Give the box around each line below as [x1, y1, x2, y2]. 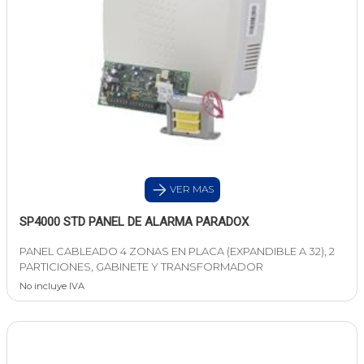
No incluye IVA [19, 280, 84, 292]
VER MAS [167, 183, 214, 196]
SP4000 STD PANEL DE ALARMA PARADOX [19, 214, 249, 230]
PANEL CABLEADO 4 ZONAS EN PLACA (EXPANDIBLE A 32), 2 [19, 245, 335, 258]
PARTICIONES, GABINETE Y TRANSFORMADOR [19, 260, 263, 274]
